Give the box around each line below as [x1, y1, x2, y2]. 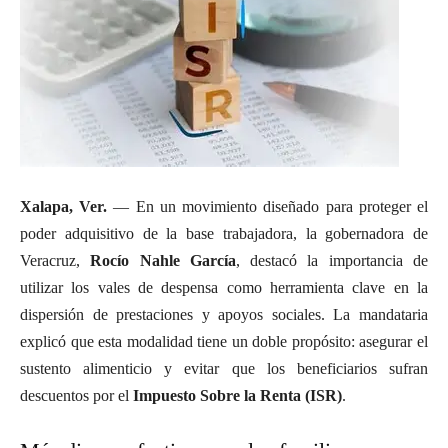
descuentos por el [20, 386, 133, 404]
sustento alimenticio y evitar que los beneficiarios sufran [20, 359, 428, 377]
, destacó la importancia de [235, 251, 429, 269]
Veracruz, [20, 251, 91, 269]
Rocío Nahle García [90, 251, 236, 269]
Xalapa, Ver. [20, 197, 108, 215]
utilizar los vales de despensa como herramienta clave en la [20, 278, 428, 296]
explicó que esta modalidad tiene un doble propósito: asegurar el [20, 332, 428, 350]
